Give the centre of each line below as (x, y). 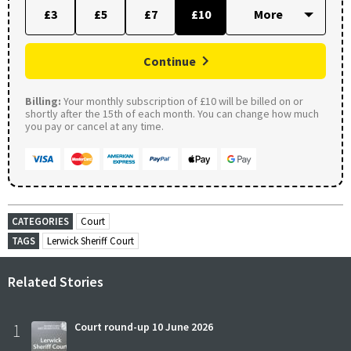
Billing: (43, 101)
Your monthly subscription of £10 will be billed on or (182, 101)
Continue (170, 61)
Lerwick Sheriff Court (90, 241)
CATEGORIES (40, 221)
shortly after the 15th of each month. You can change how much (172, 113)
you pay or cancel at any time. (94, 126)
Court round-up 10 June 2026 (144, 326)
